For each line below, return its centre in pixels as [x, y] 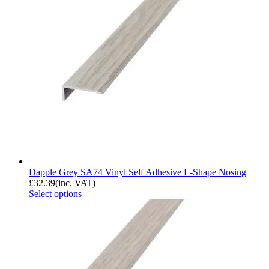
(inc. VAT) [75, 183]
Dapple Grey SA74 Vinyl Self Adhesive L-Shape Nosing [138, 172]
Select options [55, 194]
